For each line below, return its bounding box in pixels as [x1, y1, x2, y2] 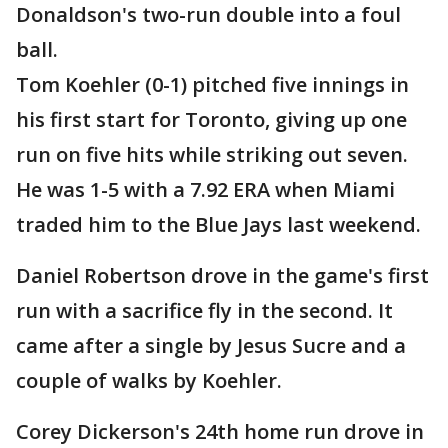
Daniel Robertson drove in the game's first [16, 262, 429, 290]
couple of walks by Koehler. [16, 367, 282, 395]
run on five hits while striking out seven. [16, 141, 408, 169]
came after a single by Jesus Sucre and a [16, 332, 406, 360]
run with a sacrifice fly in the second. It [16, 297, 393, 325]
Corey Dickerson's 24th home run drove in [16, 418, 424, 446]
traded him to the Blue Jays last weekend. [16, 211, 421, 239]
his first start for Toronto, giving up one [16, 106, 407, 134]
